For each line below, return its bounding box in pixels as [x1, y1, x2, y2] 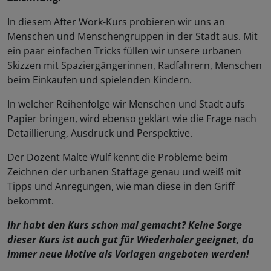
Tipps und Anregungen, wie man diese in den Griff [7, 180, 235, 194]
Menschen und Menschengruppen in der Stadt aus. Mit [7, 30, 258, 44]
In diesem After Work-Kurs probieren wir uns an [7, 15, 225, 29]
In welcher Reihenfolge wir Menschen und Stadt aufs [7, 97, 245, 111]
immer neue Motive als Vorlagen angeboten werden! [7, 247, 249, 261]
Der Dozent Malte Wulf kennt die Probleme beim [7, 151, 228, 165]
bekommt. [7, 194, 54, 208]
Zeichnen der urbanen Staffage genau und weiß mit [7, 165, 241, 179]
